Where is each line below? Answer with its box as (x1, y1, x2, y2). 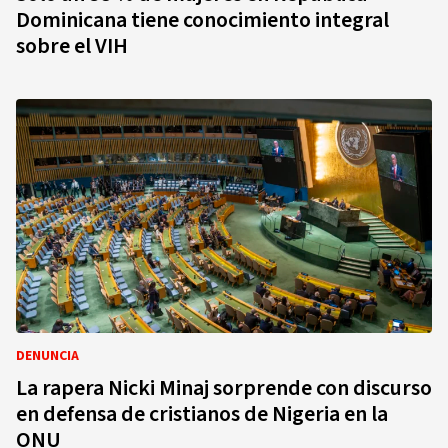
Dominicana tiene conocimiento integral (16, 4, 389, 36)
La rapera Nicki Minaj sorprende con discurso (16, 372, 432, 404)
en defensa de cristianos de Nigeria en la (16, 398, 388, 430)
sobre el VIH (16, 30, 128, 62)
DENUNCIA (16, 346, 79, 366)
